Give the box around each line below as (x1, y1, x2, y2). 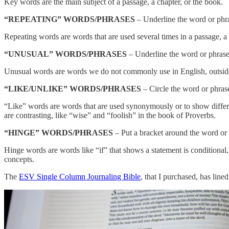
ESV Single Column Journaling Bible (19, 172, 141, 181)
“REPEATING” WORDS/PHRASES (4, 14, 135, 24)
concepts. (4, 154, 34, 164)
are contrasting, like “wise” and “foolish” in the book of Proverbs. (4, 110, 216, 120)
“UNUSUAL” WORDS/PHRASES (4, 49, 127, 58)
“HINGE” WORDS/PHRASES (4, 128, 113, 137)
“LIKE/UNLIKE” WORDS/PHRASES (4, 84, 141, 93)
